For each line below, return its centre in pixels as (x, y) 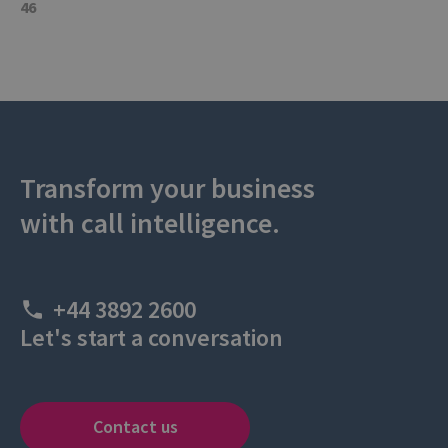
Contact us (135, 427)
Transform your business (167, 188)
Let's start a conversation (151, 338)
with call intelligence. (150, 223)
